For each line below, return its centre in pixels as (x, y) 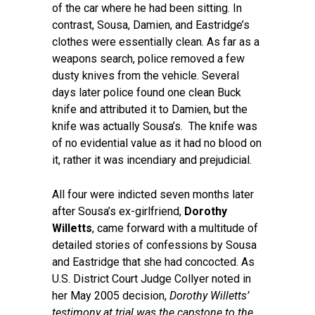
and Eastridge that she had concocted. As (153, 262)
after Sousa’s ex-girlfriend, (118, 211)
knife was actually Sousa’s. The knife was (155, 126)
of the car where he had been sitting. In (147, 8)
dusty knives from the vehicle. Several (146, 76)
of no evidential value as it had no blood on (157, 143)
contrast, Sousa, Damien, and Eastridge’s (151, 25)
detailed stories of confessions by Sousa (154, 245)
